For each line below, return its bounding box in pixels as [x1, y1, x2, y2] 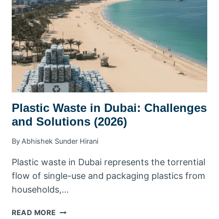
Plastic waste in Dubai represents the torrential [12, 157, 205, 168]
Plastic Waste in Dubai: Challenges [12, 101, 207, 114]
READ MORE [12, 208, 56, 217]
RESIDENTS [55, 20, 98, 28]
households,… [12, 184, 69, 195]
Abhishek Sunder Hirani [22, 137, 99, 146]
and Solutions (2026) [12, 114, 127, 128]
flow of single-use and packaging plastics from [12, 171, 205, 181]
